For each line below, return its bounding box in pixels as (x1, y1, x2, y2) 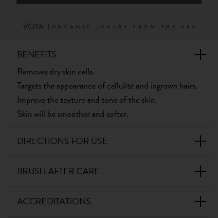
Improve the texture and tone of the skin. (17, 92, 159, 106)
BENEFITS (17, 47, 56, 61)
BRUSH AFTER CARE (17, 164, 100, 178)
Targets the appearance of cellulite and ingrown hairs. (17, 78, 198, 92)
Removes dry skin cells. (17, 64, 96, 78)
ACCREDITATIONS (17, 194, 91, 208)
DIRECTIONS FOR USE (17, 134, 108, 147)
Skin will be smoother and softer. (17, 107, 130, 120)
